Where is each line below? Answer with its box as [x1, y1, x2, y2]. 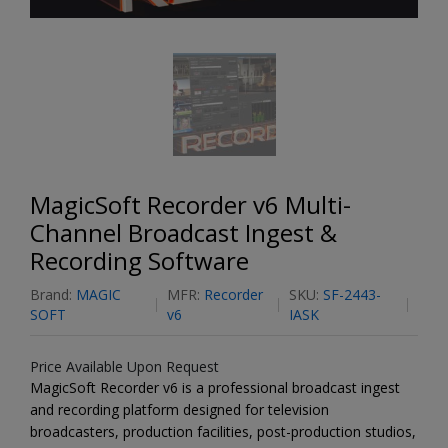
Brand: [30, 284, 76, 304]
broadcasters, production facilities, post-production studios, [30, 421, 416, 441]
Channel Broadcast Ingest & [30, 215, 337, 249]
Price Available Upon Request [30, 356, 219, 376]
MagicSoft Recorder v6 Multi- [30, 187, 351, 221]
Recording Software [30, 243, 249, 277]
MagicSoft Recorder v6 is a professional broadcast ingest [30, 377, 400, 397]
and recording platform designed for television [30, 399, 329, 419]
